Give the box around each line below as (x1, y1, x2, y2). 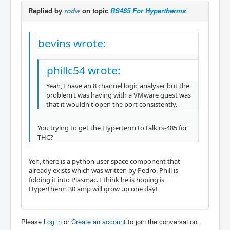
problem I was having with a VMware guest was (46, 90, 191, 100)
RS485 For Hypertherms (110, 5, 186, 15)
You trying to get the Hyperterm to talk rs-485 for (37, 123, 187, 133)
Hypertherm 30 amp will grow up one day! (29, 184, 158, 194)
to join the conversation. (126, 217, 199, 226)
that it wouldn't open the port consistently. (46, 99, 177, 109)
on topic (80, 5, 110, 15)
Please (21, 217, 44, 226)
